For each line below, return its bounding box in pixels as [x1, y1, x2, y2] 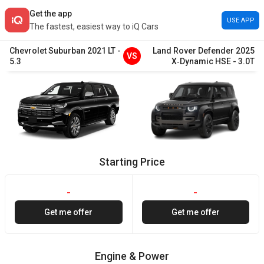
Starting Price [99, 156, 165, 168]
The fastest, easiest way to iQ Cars [29, 22, 159, 31]
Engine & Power [95, 250, 169, 262]
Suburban [48, 46, 85, 55]
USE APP [226, 16, 255, 24]
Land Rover [153, 46, 196, 55]
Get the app [29, 9, 72, 18]
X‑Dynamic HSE [171, 57, 231, 66]
